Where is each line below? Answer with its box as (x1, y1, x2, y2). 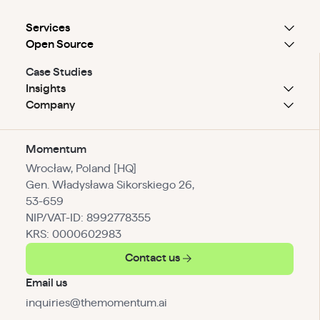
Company (25, 99, 75, 111)
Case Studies (25, 66, 92, 78)
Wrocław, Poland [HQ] (25, 163, 136, 175)
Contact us (125, 252, 180, 264)
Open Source (25, 38, 94, 50)
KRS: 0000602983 (25, 229, 121, 241)
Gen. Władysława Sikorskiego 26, (25, 179, 194, 191)
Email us (25, 277, 67, 289)
